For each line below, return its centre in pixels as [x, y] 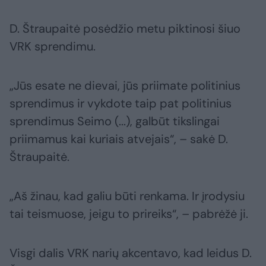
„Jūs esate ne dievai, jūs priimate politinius [125, 86]
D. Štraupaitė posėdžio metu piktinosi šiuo [125, 29]
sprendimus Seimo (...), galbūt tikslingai [115, 121]
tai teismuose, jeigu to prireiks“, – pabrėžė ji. [129, 214]
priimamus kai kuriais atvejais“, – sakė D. [119, 139]
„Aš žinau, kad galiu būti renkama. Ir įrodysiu [127, 196]
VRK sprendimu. [53, 47]
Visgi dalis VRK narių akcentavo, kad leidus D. [131, 253]
